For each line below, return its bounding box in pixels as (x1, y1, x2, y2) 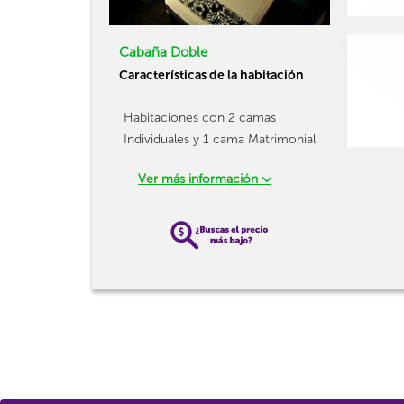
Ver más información (138, 171, 262, 187)
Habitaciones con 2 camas (124, 110, 276, 125)
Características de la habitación (119, 68, 304, 83)
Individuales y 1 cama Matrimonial (124, 132, 316, 147)
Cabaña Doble (119, 44, 207, 60)
